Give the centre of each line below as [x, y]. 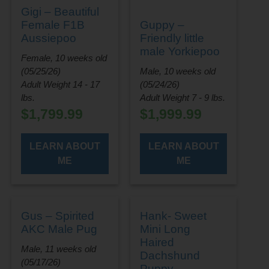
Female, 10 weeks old [64, 58]
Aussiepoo [49, 38]
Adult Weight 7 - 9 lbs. [182, 98]
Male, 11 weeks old [59, 249]
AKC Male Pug [59, 229]
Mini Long [165, 229]
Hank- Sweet [173, 216]
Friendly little [172, 38]
